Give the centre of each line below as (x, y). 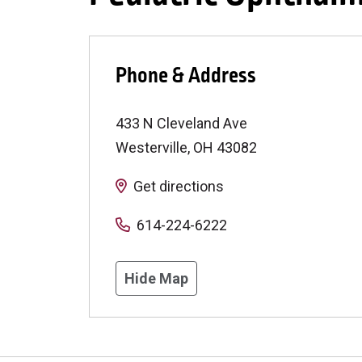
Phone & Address (186, 75)
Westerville (152, 147)
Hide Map (156, 278)
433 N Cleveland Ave (181, 123)
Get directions (179, 186)
